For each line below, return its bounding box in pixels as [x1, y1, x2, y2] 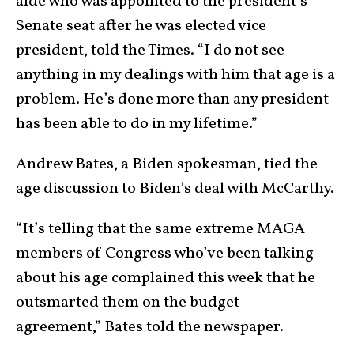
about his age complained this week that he [16, 266, 315, 289]
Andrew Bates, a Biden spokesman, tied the [16, 153, 318, 175]
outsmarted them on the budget [16, 291, 239, 314]
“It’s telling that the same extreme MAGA [16, 217, 305, 240]
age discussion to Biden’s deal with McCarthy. [16, 177, 337, 200]
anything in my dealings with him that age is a [16, 63, 335, 86]
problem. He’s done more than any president [16, 88, 329, 111]
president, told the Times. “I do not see [16, 39, 284, 62]
